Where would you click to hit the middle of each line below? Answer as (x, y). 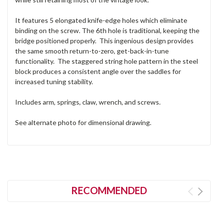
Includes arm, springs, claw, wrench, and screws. (88, 102)
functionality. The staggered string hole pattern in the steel (107, 61)
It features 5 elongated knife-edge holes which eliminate (101, 20)
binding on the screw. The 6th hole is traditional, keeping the (107, 30)
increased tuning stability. (54, 81)
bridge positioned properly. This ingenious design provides (104, 40)
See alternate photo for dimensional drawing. (83, 122)
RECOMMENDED (109, 190)
